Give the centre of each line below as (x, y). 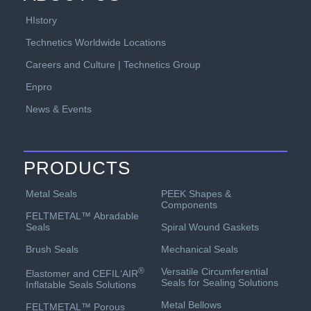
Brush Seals (52, 250)
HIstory (41, 20)
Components (189, 205)
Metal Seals (51, 194)
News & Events (58, 109)
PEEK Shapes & (196, 194)
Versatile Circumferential (214, 272)
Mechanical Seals (199, 250)
